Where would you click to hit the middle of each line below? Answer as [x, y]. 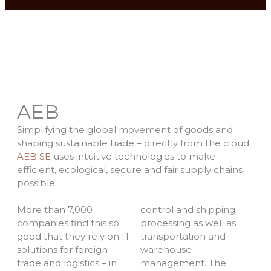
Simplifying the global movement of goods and [125, 130]
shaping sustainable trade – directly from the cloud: [134, 143]
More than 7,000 [55, 210]
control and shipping [188, 210]
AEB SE [34, 157]
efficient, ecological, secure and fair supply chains [130, 170]
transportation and [183, 237]
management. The [183, 263]
